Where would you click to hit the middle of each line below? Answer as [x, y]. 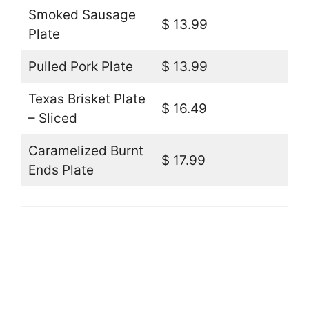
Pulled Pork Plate [80, 66]
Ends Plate [61, 170]
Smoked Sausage [82, 14]
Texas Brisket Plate [87, 99]
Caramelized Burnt [86, 150]
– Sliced [52, 118]
